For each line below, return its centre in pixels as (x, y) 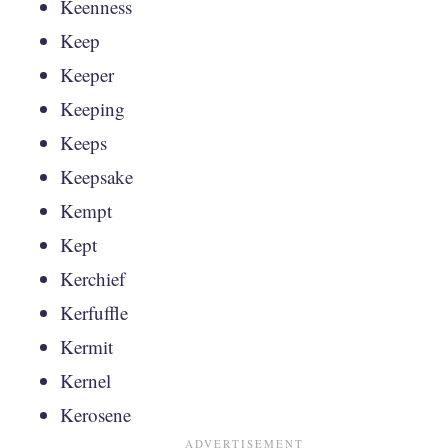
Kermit (86, 346)
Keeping (92, 108)
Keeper (87, 74)
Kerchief (92, 278)
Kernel (85, 380)
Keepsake (96, 176)
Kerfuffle (94, 312)
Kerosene (95, 414)
